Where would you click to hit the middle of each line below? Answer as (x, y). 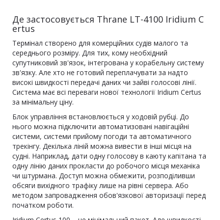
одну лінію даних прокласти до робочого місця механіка (106, 166)
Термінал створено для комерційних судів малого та (100, 43)
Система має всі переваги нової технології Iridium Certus (107, 92)
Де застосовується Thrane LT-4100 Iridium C (108, 19)
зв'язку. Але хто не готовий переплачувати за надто (100, 72)
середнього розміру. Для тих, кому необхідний (90, 53)
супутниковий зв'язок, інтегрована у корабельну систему (108, 63)
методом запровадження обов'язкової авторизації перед (109, 195)
